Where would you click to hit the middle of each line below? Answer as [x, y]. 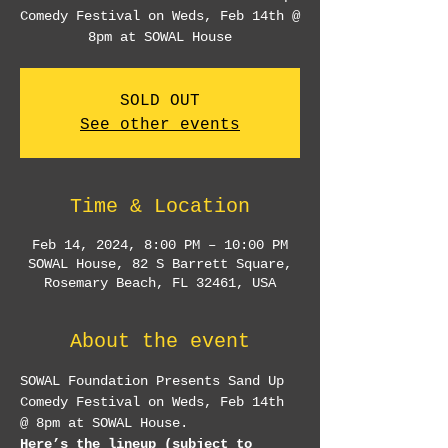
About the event [160, 341]
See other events [160, 125]
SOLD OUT [160, 101]
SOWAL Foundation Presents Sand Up [156, 381]
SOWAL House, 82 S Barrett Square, [160, 264]
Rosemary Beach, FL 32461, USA [160, 283]
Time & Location [160, 206]
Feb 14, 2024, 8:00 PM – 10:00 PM [160, 245]
